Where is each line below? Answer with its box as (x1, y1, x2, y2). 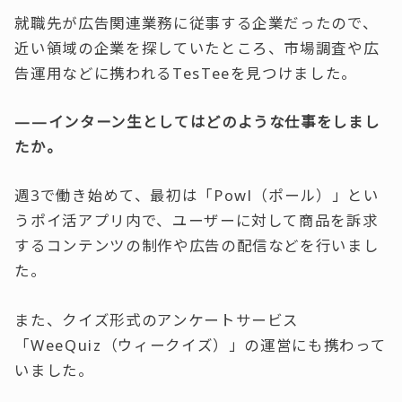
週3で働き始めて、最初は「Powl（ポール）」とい (14, 185, 380, 206)
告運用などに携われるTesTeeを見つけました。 (14, 62, 358, 83)
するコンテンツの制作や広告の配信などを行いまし (14, 235, 380, 257)
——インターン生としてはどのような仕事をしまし (14, 111, 380, 132)
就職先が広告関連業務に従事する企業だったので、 (14, 12, 379, 33)
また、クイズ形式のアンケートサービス (14, 309, 300, 330)
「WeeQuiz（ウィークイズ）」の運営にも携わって (14, 334, 387, 355)
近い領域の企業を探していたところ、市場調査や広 (14, 37, 380, 58)
